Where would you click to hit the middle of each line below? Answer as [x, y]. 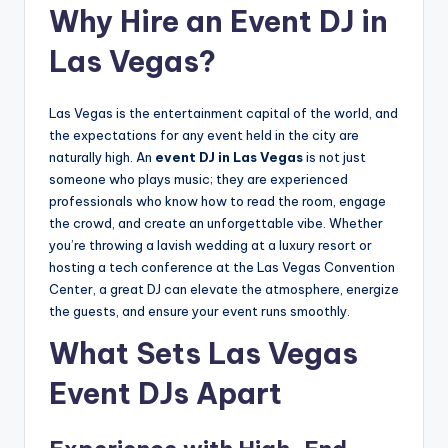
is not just [334, 157]
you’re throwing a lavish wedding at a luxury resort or [210, 245]
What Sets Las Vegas [203, 354]
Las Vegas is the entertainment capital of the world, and [223, 113]
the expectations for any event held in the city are [204, 135]
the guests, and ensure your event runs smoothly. [199, 311]
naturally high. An [102, 157]
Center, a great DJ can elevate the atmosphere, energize [224, 289]
